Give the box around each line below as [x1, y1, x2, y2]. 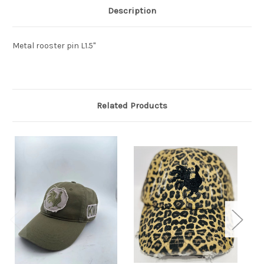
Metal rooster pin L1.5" [12, 41, 95, 51]
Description [108, 5, 156, 16]
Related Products [97, 100, 167, 111]
